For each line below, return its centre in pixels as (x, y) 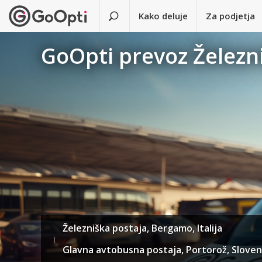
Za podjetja (231, 16)
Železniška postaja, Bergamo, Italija (143, 228)
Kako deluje (163, 16)
